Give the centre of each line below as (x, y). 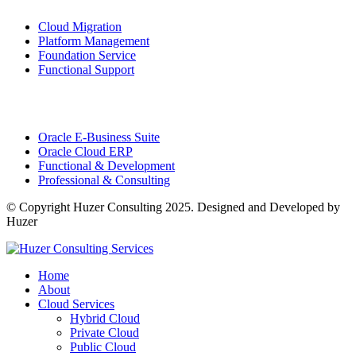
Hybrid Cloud (105, 318)
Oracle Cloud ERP (85, 151)
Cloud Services (76, 304)
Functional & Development (106, 165)
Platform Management (94, 41)
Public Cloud (103, 346)
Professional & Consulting (104, 180)
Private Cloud (104, 332)
